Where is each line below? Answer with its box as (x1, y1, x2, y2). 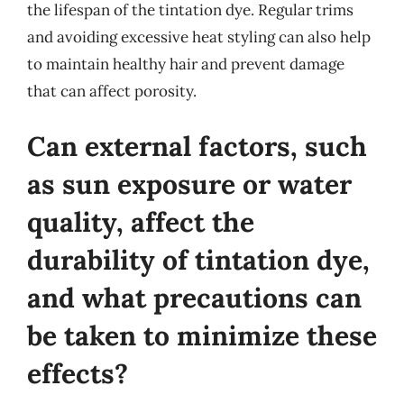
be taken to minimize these (27, 318, 377, 353)
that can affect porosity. (27, 80, 197, 101)
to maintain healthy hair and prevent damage (27, 53, 344, 74)
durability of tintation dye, (27, 243, 370, 277)
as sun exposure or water (27, 167, 352, 201)
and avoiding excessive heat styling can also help (27, 26, 371, 47)
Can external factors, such (27, 129, 367, 163)
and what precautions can (27, 280, 362, 315)
